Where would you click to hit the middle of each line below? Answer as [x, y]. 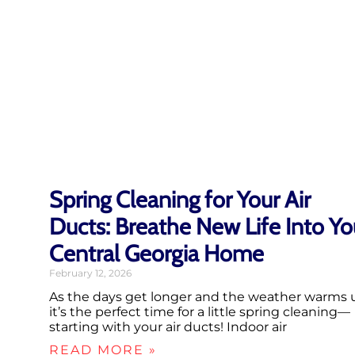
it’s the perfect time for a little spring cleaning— [200, 312]
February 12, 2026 [90, 273]
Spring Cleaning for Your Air [180, 200]
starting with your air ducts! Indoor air [168, 327]
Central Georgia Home [157, 254]
